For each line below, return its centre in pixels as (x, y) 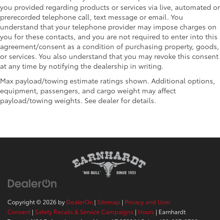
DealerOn (80, 202)
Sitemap (109, 202)
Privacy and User (148, 202)
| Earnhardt (170, 212)
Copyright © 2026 (33, 202)
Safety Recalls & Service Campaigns (84, 212)
